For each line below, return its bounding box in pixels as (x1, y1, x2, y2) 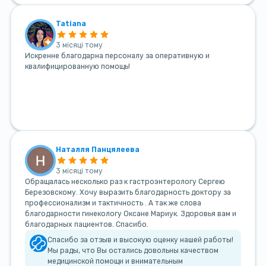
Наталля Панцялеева (56, 145, 140, 154)
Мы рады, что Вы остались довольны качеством (47, 246, 219, 255)
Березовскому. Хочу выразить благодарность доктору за (24, 188, 231, 197)
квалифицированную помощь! (24, 62, 130, 71)
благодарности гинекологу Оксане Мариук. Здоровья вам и (24, 209, 236, 218)
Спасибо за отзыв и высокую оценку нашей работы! (47, 236, 234, 245)
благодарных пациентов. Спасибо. (24, 220, 148, 229)
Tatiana (56, 20, 87, 28)
